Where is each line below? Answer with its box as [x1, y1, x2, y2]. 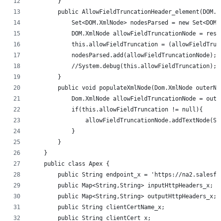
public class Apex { [30, 160, 110, 167]
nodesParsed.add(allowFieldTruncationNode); [30, 51, 217, 59]
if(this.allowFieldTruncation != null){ [30, 106, 203, 113]
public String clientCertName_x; [30, 203, 165, 211]
